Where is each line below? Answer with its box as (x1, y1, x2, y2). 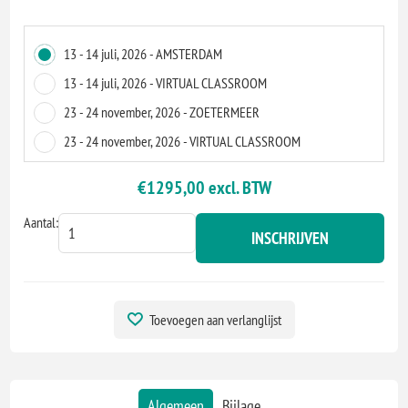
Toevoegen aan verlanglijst (148, 310, 281, 329)
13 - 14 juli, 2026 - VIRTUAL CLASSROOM (64, 73, 268, 92)
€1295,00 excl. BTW (137, 175, 271, 199)
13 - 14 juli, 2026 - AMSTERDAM (64, 44, 223, 63)
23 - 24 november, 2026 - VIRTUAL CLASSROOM (64, 131, 301, 150)
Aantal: (24, 212, 59, 231)
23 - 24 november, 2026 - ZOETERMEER (64, 102, 260, 121)
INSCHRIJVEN (250, 227, 329, 249)
